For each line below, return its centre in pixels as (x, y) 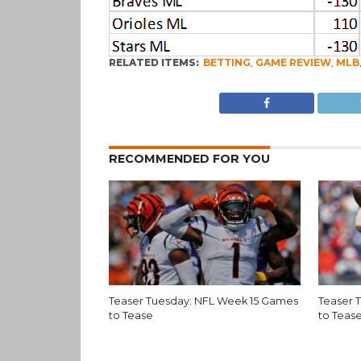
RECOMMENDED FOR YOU (189, 159)
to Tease (131, 315)
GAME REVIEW (293, 62)
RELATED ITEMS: (154, 62)
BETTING (226, 62)
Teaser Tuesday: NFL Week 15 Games (203, 301)
